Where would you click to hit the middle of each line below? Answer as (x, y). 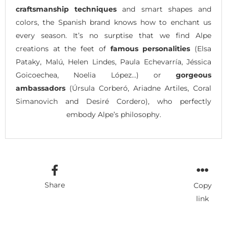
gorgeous (194, 75)
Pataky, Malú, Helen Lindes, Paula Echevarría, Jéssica (113, 62)
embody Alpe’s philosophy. (113, 114)
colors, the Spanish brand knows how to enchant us (113, 22)
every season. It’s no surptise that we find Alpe (113, 35)
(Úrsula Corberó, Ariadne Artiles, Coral (138, 88)
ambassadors (41, 88)
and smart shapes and (164, 9)
